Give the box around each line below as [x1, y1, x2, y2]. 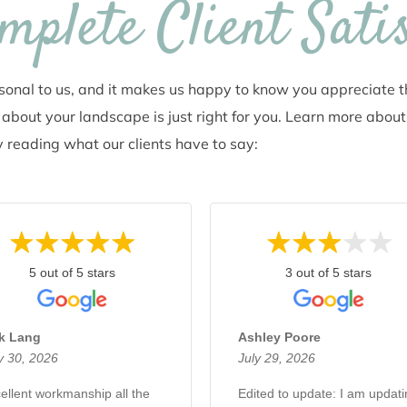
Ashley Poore [237, 330, 321, 344]
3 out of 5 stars [285, 265, 372, 280]
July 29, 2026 [237, 351, 315, 365]
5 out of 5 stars [28, 265, 115, 280]
